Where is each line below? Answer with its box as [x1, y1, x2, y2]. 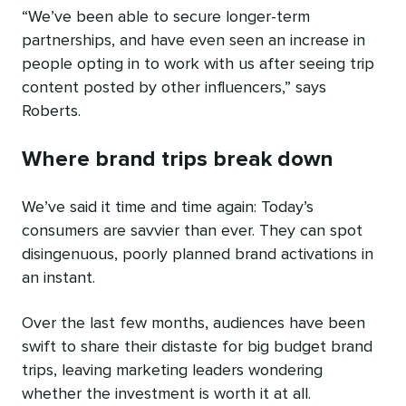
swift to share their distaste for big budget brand [22, 338, 372, 355]
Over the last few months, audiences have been [22, 314, 365, 332]
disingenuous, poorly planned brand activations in [22, 246, 373, 263]
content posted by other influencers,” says [22, 79, 326, 96]
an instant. [22, 269, 95, 286]
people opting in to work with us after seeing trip [22, 55, 374, 72]
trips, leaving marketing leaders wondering [22, 362, 323, 379]
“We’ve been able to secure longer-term [22, 8, 310, 25]
